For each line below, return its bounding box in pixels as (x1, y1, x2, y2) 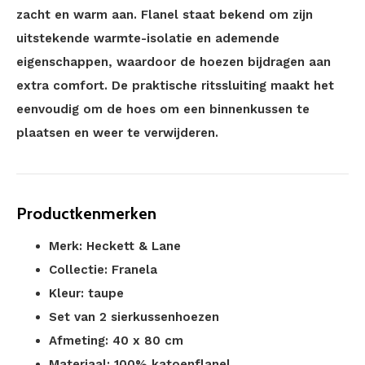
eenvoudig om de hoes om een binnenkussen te (16, 102, 310, 117)
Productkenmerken (16, 204, 156, 223)
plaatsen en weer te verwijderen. (16, 125, 218, 140)
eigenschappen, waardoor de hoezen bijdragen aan (16, 55, 331, 69)
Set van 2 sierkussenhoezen (49, 310, 219, 324)
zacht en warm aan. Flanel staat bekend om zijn (16, 7, 313, 22)
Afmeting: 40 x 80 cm (49, 333, 183, 348)
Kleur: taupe (49, 286, 124, 301)
